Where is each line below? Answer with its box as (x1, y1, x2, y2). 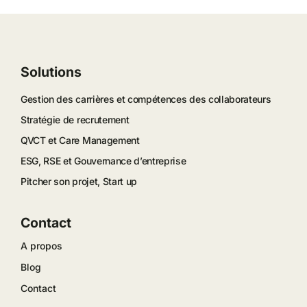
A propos (20, 240, 62, 252)
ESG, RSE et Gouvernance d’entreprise (20, 155, 186, 167)
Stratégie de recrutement (20, 114, 130, 126)
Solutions (20, 64, 82, 81)
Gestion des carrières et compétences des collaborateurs (20, 93, 271, 106)
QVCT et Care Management (20, 134, 140, 147)
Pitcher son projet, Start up (20, 175, 138, 188)
